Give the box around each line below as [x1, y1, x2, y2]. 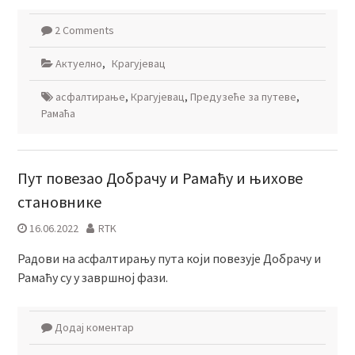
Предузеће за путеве [189, 90, 296, 104]
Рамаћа [40, 106, 75, 120]
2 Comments [54, 23, 114, 37]
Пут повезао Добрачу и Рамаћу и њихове [17, 168, 303, 188]
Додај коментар [54, 320, 134, 334]
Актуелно [55, 56, 102, 71]
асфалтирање [55, 90, 125, 104]
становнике [17, 192, 101, 212]
